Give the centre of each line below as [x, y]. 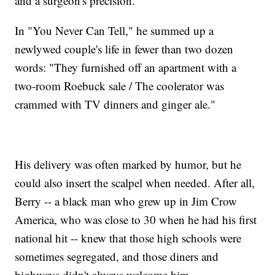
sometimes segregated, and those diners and [117, 257]
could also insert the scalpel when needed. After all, [135, 183]
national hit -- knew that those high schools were [128, 238]
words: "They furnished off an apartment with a [126, 68]
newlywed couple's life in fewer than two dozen [124, 49]
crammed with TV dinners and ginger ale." [115, 104]
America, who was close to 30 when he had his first [136, 220]
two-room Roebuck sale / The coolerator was [120, 86]
